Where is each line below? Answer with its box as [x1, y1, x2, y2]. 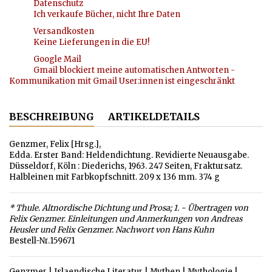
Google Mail [33, 54, 81, 65]
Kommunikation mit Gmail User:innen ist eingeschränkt [9, 76, 235, 87]
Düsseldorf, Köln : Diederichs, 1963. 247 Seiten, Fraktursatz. [9, 161, 242, 172]
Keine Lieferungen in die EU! [33, 37, 149, 48]
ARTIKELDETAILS [108, 110, 200, 123]
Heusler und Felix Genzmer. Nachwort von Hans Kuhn [9, 225, 214, 236]
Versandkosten [33, 26, 94, 37]
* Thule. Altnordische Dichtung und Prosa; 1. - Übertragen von [9, 203, 248, 214]
